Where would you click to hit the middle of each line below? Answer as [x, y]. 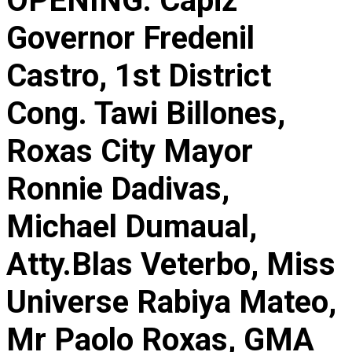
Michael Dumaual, [132, 227]
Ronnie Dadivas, [118, 189]
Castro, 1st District [139, 76]
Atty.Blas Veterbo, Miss [171, 265]
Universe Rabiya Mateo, [171, 302]
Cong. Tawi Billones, [146, 114]
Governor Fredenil [130, 38]
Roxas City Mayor [130, 152]
